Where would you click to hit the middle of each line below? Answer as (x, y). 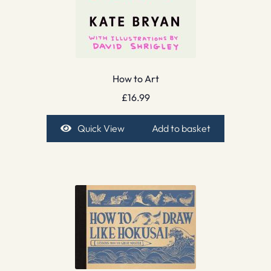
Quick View (101, 128)
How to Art (135, 79)
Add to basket (181, 128)
